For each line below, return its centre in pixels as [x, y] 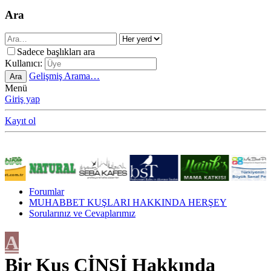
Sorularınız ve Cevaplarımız [82, 213]
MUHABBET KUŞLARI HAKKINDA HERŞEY [128, 202]
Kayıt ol [20, 121]
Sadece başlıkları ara [56, 52]
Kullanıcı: [24, 64]
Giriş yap [22, 99]
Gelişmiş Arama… [64, 76]
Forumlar [47, 191]
